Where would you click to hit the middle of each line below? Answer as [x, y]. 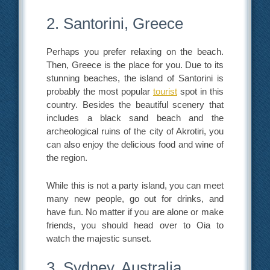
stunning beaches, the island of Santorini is [135, 78]
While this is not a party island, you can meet [135, 185]
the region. [67, 158]
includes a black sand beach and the [135, 118]
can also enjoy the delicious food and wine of [135, 145]
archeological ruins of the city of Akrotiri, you [135, 131]
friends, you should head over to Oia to [135, 225]
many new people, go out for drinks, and [135, 198]
